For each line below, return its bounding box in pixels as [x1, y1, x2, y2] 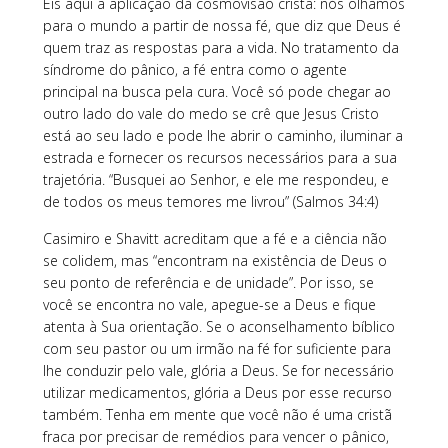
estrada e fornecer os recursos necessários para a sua [42, 147, 397, 167]
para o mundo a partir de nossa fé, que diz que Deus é [42, 15, 401, 35]
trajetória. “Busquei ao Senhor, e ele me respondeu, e [42, 169, 389, 189]
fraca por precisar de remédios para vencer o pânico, [42, 426, 389, 446]
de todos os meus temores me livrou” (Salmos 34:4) [42, 191, 378, 211]
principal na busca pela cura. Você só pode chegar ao [42, 81, 391, 101]
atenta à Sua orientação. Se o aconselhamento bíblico [42, 316, 395, 336]
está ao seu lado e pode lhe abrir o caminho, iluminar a [42, 125, 403, 145]
